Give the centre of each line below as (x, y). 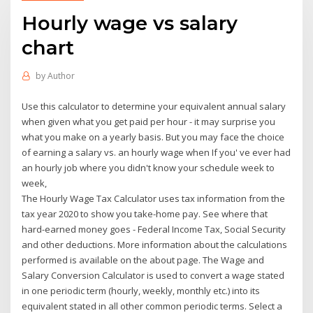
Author (61, 76)
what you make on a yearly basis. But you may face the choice (153, 137)
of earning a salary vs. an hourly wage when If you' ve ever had (156, 152)
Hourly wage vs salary (130, 23)
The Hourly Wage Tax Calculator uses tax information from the (154, 198)
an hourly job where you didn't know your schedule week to (148, 167)
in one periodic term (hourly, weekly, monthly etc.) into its (141, 290)
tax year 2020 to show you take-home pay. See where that (145, 213)
